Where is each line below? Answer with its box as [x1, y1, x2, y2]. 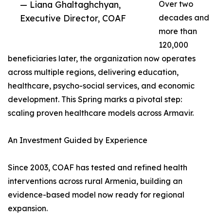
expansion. [8, 203, 48, 214]
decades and [159, 13, 209, 23]
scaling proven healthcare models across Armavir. [8, 108, 194, 118]
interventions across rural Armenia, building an [8, 176, 182, 186]
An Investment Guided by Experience [8, 135, 147, 145]
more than [159, 26, 197, 36]
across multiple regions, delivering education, [8, 67, 179, 77]
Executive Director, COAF [20, 13, 126, 24]
